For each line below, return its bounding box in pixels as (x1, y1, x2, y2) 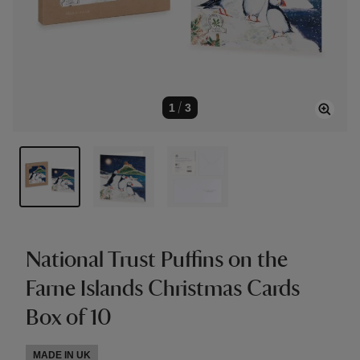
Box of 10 (26, 307, 112, 329)
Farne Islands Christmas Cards (26, 278, 300, 301)
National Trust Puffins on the (26, 249, 288, 272)
